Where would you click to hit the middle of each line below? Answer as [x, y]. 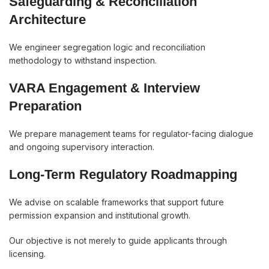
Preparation [45, 106]
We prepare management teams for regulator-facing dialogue [131, 134]
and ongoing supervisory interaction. [82, 147]
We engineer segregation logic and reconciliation [107, 47]
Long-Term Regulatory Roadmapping [123, 174]
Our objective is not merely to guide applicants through [118, 240]
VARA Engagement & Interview [104, 88]
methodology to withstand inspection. [83, 60]
